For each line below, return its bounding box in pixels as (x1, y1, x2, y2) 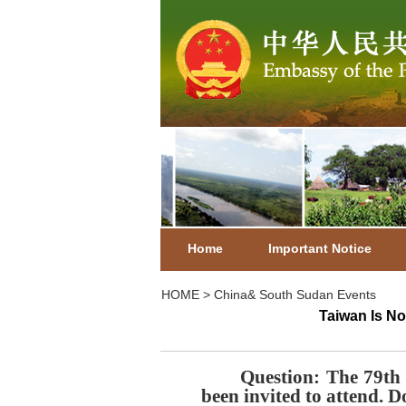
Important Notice (267, 241, 372, 256)
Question (240, 366, 314, 388)
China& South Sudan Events (213, 287, 376, 302)
